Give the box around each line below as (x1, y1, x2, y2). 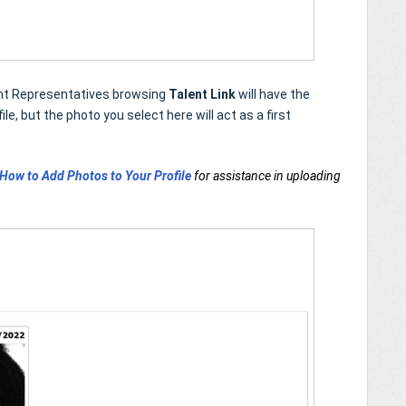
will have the (238, 86, 310, 101)
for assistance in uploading (194, 168, 341, 183)
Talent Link (169, 86, 238, 101)
